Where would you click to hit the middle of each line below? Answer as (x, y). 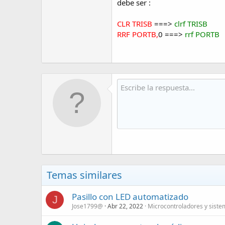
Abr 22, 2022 (125, 206)
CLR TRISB (135, 24)
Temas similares (84, 175)
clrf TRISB (191, 24)
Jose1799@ (87, 206)
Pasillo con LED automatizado (130, 197)
